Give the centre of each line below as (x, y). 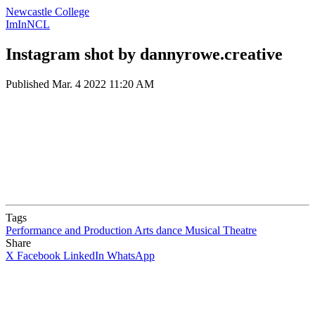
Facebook (39, 255)
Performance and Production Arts (79, 230)
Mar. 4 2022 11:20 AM (103, 84)
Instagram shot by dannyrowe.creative (144, 54)
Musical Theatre (221, 230)
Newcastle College (47, 12)
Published (29, 84)
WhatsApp (131, 255)
